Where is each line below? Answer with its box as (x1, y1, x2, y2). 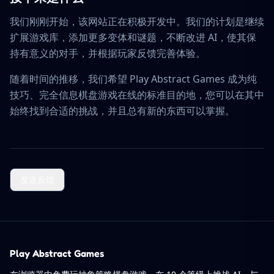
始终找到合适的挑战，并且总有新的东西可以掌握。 (10, 104, 235, 117)
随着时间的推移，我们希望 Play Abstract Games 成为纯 (10, 72, 257, 86)
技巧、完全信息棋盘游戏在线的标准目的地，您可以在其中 (10, 88, 264, 102)
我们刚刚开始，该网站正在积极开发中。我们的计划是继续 (10, 15, 264, 28)
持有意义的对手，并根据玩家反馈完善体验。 (10, 46, 206, 60)
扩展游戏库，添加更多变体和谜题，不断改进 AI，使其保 (10, 31, 256, 44)
